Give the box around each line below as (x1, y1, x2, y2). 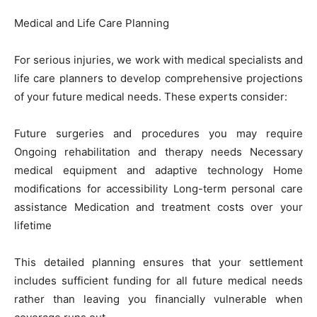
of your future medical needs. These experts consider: (14, 89, 287, 103)
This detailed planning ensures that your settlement (14, 255, 303, 269)
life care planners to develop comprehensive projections (14, 71, 303, 85)
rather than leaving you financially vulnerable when (14, 292, 303, 306)
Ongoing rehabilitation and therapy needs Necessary (14, 144, 303, 158)
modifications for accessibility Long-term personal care (14, 181, 303, 195)
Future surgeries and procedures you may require (14, 126, 303, 140)
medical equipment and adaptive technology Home (14, 163, 303, 177)
